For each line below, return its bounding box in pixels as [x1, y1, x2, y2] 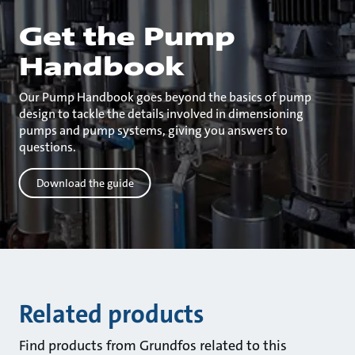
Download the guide [36, 176, 134, 190]
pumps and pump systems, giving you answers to [18, 122, 288, 139]
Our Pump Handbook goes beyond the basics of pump [18, 89, 311, 105]
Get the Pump [18, 21, 235, 53]
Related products [18, 298, 204, 330]
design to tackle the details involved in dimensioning [18, 105, 303, 122]
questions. [18, 139, 76, 155]
